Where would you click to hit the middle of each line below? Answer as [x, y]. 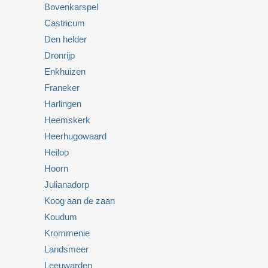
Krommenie [67, 233]
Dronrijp [60, 55]
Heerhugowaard [75, 136]
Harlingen [63, 103]
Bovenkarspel [71, 7]
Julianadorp [67, 184]
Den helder [66, 39]
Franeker [62, 87]
